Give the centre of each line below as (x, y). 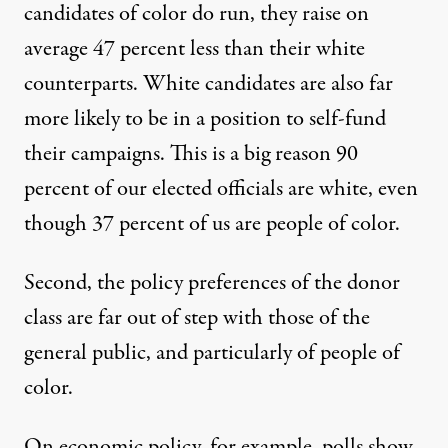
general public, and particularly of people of (212, 353)
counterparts (78, 84)
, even (393, 189)
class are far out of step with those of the (197, 318)
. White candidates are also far (263, 84)
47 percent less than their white (229, 49)
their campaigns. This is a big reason (180, 154)
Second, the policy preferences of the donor (212, 283)
